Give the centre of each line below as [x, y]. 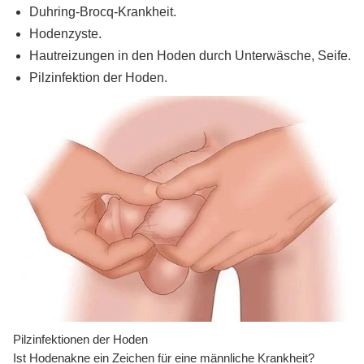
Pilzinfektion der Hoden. [98, 78]
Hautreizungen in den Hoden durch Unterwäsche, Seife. [190, 56]
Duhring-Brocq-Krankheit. [103, 12]
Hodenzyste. [65, 34]
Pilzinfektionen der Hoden [80, 339]
